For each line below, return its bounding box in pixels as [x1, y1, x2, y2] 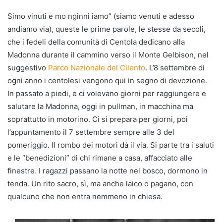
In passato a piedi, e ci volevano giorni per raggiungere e [7, 88, 206, 98]
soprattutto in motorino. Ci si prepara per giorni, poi [7, 114, 188, 124]
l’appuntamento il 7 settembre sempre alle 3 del [7, 127, 174, 137]
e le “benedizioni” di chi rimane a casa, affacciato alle [7, 153, 192, 163]
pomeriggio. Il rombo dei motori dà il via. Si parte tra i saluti [7, 140, 214, 150]
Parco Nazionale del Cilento [48, 62, 145, 72]
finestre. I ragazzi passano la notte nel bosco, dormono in [7, 166, 208, 175]
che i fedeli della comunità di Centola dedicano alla [7, 37, 185, 47]
